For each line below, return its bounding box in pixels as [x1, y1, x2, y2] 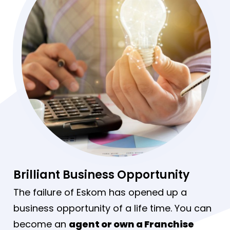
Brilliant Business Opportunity [13, 167, 189, 183]
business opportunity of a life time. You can [13, 202, 212, 215]
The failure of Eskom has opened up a [13, 186, 187, 199]
